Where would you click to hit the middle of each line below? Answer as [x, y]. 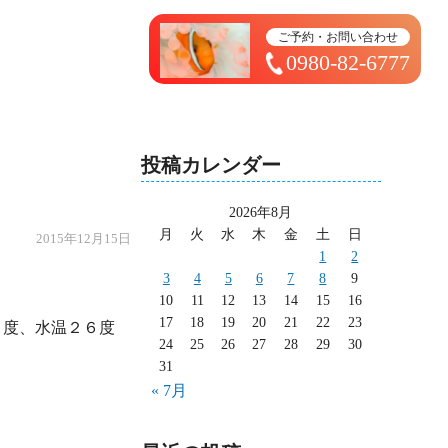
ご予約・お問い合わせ [338, 37]
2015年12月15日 [84, 238]
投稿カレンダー [210, 165]
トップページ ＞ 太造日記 [311, 27]
